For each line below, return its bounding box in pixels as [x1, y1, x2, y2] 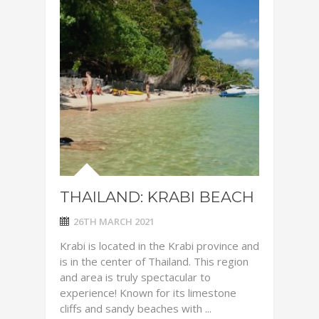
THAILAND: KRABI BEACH [60, 188, 254, 206]
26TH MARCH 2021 [73, 215, 155, 228]
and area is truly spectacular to [60, 270, 211, 284]
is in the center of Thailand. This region [60, 254, 249, 268]
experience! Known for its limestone [60, 286, 236, 300]
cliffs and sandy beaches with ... [60, 301, 211, 315]
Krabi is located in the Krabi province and [60, 239, 259, 253]
